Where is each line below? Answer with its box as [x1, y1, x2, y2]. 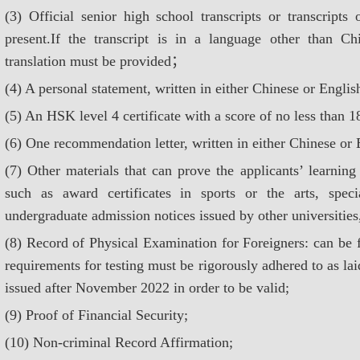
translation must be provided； [5, 53, 186, 69]
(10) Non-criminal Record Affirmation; [5, 334, 233, 350]
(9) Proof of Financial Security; [5, 307, 188, 323]
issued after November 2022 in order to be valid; [5, 280, 289, 296]
